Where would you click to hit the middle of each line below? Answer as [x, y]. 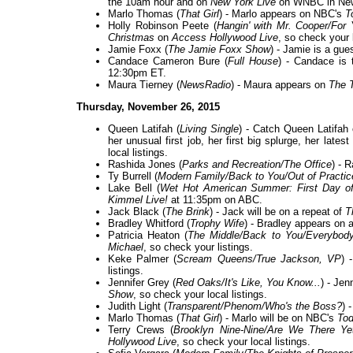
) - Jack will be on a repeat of [277, 212]
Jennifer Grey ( [142, 283]
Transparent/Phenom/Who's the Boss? [255, 307]
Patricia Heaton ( [148, 236]
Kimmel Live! [138, 200]
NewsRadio [205, 85]
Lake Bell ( [134, 188]
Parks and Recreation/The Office [257, 165]
